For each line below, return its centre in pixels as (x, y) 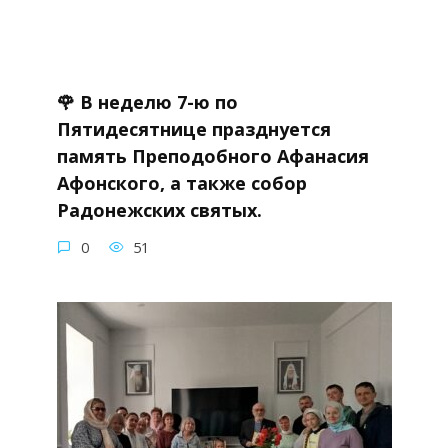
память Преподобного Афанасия (212, 155)
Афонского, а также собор (181, 182)
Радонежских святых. (159, 209)
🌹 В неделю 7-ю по (147, 101)
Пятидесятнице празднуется (193, 128)
